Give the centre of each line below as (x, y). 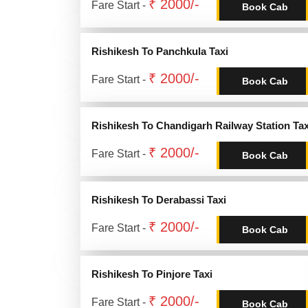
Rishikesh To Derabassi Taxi (159, 200)
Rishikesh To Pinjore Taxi (152, 274)
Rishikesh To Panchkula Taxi (160, 51)
